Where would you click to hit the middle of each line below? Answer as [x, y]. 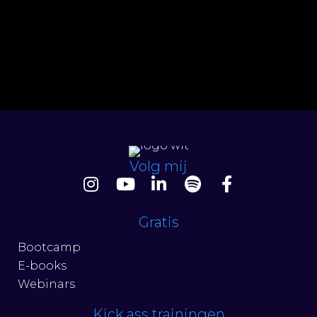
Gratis [158, 222]
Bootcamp [49, 247]
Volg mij [158, 166]
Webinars [46, 284]
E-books [42, 266]
